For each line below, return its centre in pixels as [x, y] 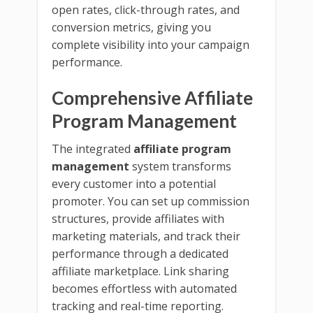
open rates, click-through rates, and [146, 9]
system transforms [180, 166]
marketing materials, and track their [146, 236]
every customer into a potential [134, 183]
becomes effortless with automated [144, 288]
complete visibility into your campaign [151, 44]
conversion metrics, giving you [131, 27]
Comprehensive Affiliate [152, 97]
